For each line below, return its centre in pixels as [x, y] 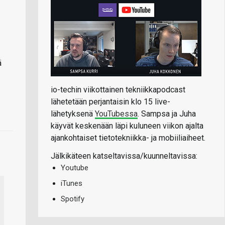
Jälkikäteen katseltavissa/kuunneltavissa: [124, 156]
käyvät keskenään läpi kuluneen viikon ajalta [127, 126]
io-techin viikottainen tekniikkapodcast [118, 89]
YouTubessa [116, 114]
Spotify [73, 199]
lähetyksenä [73, 114]
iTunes [72, 183]
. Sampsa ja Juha [167, 114]
